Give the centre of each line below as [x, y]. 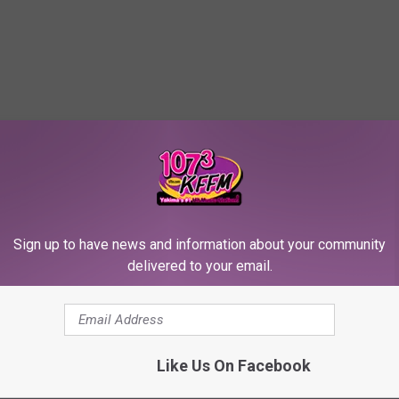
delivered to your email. [199, 266]
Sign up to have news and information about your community [199, 244]
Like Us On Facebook [233, 366]
